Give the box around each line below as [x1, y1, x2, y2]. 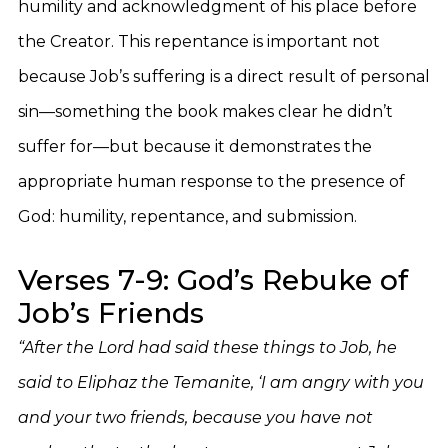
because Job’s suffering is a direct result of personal [18, 67, 430, 86]
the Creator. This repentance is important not [18, 32, 380, 51]
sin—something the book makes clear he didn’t [18, 102, 393, 121]
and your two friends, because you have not [18, 408, 373, 427]
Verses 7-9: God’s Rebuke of [18, 263, 408, 297]
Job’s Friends [18, 296, 204, 330]
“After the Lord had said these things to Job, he [18, 338, 397, 357]
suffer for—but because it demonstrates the [18, 137, 372, 156]
